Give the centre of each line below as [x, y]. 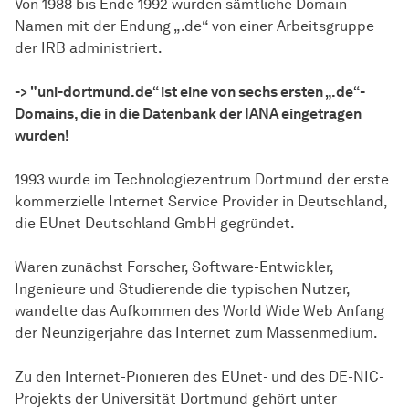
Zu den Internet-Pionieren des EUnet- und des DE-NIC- [199, 377]
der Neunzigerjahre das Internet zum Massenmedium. [196, 333]
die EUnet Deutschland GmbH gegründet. [155, 224]
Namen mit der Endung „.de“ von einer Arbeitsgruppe [194, 26]
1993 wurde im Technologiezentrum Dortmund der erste [202, 180]
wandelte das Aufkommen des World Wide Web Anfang [199, 311]
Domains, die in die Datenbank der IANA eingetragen [188, 114]
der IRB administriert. [89, 48]
